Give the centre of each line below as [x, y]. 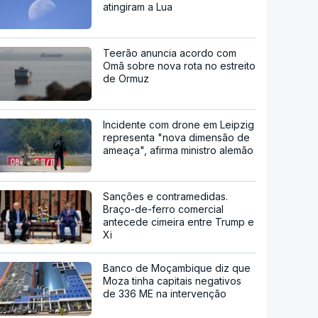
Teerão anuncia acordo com [170, 53]
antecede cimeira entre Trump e [179, 221]
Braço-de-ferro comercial [164, 209]
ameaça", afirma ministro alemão [179, 150]
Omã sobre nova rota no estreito [180, 65]
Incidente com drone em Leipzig [179, 124]
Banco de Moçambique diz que [177, 268]
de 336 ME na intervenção [165, 293]
